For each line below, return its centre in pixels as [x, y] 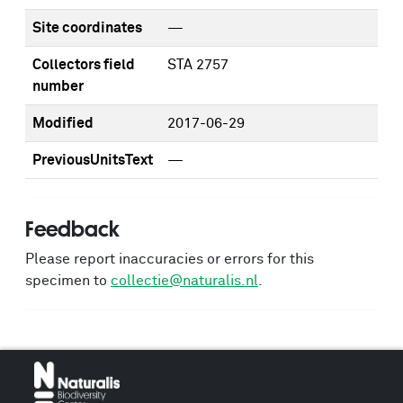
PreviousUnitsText [93, 160]
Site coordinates [87, 28]
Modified [63, 123]
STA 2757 [198, 65]
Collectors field [84, 65]
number [58, 86]
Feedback [72, 228]
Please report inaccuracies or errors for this [170, 259]
